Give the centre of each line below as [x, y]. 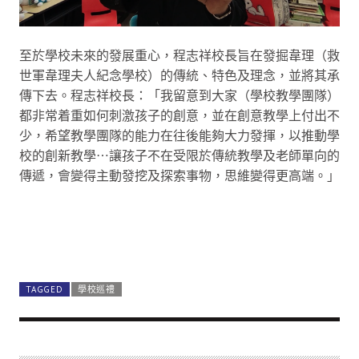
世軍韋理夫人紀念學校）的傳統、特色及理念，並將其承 [179, 75]
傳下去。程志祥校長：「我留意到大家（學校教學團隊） [179, 95]
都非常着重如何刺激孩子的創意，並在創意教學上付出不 [179, 115]
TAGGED [44, 289]
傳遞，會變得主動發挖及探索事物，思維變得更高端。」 [179, 175]
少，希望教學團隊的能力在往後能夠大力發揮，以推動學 [179, 135]
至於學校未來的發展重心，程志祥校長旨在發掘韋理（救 [179, 55]
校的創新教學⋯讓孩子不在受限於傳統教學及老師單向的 [179, 155]
